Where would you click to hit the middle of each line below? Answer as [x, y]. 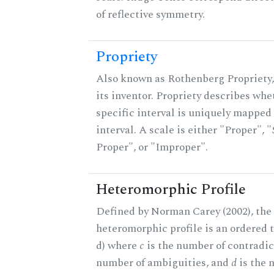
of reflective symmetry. [150, 15]
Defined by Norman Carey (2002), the [184, 212]
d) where [118, 246]
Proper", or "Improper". [152, 147]
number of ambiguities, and [164, 263]
